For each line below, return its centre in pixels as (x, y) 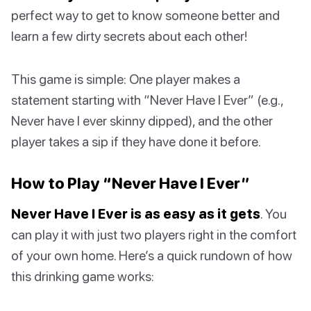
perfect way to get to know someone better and (145, 15)
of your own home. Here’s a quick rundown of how (152, 255)
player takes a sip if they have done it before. (136, 142)
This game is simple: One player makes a (126, 79)
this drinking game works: (83, 276)
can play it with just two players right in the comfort (154, 235)
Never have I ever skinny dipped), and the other (142, 121)
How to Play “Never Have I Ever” (131, 183)
